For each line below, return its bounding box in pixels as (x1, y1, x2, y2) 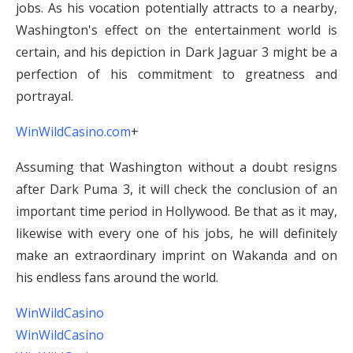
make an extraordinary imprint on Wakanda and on (16, 247, 337, 264)
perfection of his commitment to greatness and (16, 65, 337, 83)
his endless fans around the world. (16, 269, 218, 286)
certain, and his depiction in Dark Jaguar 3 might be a (16, 43, 337, 61)
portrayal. (16, 87, 73, 105)
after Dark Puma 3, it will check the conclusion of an (16, 180, 337, 198)
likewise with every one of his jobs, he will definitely (16, 225, 337, 242)
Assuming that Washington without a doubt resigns (16, 158, 337, 176)
